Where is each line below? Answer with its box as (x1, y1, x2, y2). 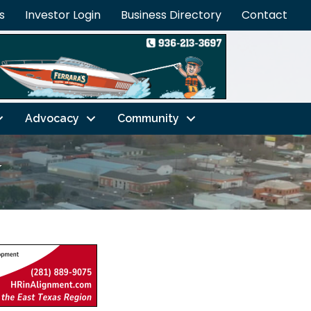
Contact (242, 7, 287, 23)
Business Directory (121, 7, 221, 23)
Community (117, 111, 179, 125)
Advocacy (24, 111, 79, 125)
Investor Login (25, 7, 101, 23)
